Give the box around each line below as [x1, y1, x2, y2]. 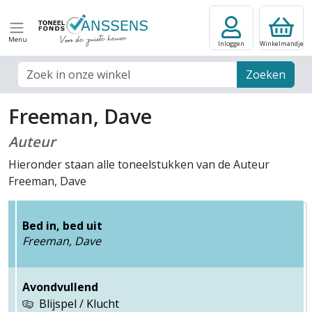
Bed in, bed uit [22, 217, 102, 233]
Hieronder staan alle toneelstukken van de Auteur [8, 157, 270, 172]
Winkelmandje [259, 39, 304, 48]
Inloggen [218, 39, 244, 48]
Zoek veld [16, 61, 67, 77]
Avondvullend [22, 279, 98, 295]
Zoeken [246, 67, 286, 82]
